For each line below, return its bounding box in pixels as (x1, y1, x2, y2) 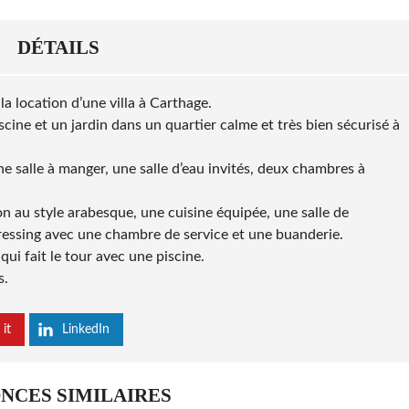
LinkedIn (62, 323, 110, 337)
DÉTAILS (16, 37, 100, 59)
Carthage (150, 96, 208, 111)
